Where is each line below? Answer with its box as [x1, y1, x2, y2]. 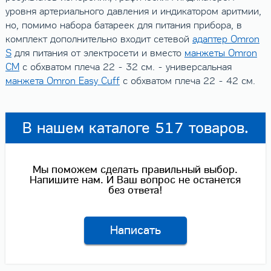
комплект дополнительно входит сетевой [5, 33, 192, 46]
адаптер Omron [192, 33, 260, 46]
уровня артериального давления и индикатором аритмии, [5, 5, 261, 18]
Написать [109, 223, 161, 238]
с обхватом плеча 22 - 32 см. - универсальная [19, 61, 232, 74]
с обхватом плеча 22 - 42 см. [119, 75, 255, 88]
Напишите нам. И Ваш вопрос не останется [30, 173, 241, 186]
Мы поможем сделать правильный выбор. [33, 163, 238, 176]
